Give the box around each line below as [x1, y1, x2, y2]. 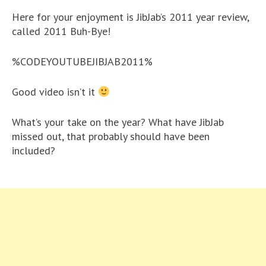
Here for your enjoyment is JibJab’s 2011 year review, [12, 10, 249, 24]
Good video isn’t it [12, 85, 98, 99]
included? [12, 144, 55, 157]
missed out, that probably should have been [12, 129, 210, 143]
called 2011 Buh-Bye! [12, 24, 110, 38]
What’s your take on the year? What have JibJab [12, 115, 224, 129]
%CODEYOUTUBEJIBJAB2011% [12, 55, 153, 68]
